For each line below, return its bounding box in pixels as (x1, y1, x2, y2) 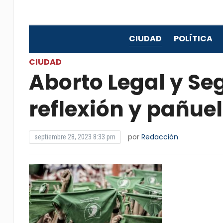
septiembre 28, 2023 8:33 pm (34, 133, 115, 141)
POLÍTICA (173, 33, 213, 44)
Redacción (141, 132, 178, 142)
